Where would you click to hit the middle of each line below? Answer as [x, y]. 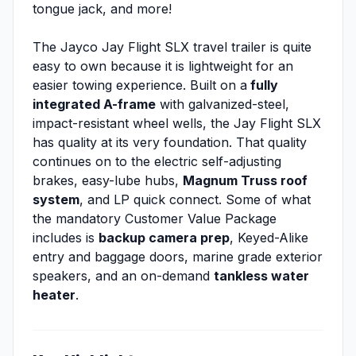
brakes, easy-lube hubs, [108, 181]
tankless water [261, 276]
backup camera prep [164, 238]
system [56, 200]
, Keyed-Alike [269, 238]
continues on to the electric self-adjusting [157, 162]
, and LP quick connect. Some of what [195, 200]
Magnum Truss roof [245, 181]
